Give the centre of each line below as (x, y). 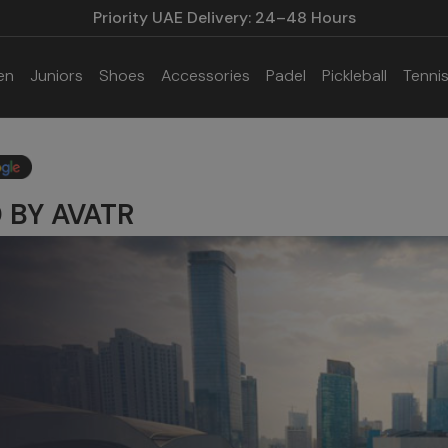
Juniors (56, 75)
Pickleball (354, 75)
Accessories (205, 75)
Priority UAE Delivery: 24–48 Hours (224, 17)
